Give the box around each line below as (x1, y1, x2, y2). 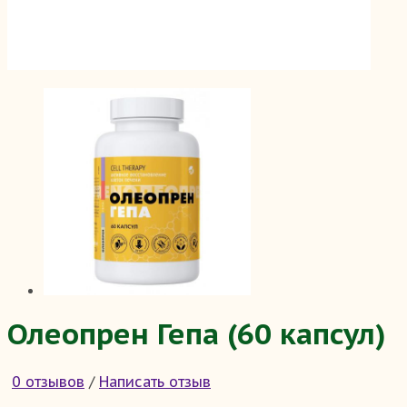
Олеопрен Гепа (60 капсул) (7, 314, 386, 353)
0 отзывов (12, 372, 84, 391)
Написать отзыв (99, 372, 211, 391)
